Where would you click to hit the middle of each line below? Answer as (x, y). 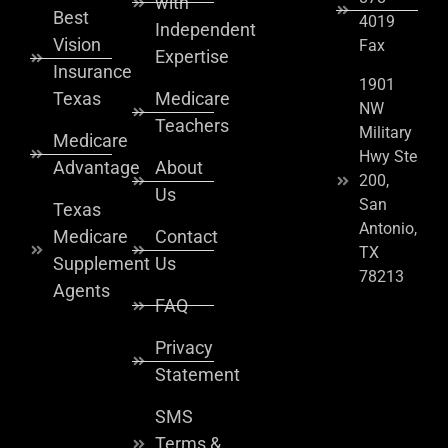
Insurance (92, 72)
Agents (81, 291)
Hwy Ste (387, 157)
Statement (197, 375)
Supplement (101, 264)
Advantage (96, 168)
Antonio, (387, 229)
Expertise (191, 57)
